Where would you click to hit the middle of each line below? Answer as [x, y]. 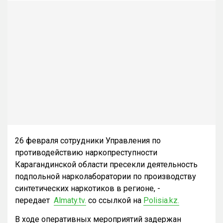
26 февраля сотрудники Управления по [88, 141]
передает [34, 201]
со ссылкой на [115, 201]
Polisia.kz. [161, 201]
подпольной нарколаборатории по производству [106, 177]
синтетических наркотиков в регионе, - [88, 189]
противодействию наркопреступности [86, 153]
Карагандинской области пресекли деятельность [106, 165]
